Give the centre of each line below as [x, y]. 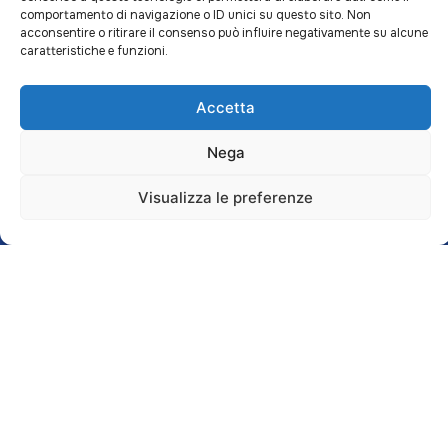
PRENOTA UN [295, 186]
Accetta [225, 107]
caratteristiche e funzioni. [94, 51]
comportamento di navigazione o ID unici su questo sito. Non [195, 15]
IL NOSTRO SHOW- [103, 186]
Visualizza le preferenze [225, 197]
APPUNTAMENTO [308, 202]
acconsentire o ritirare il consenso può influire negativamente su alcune [224, 33]
